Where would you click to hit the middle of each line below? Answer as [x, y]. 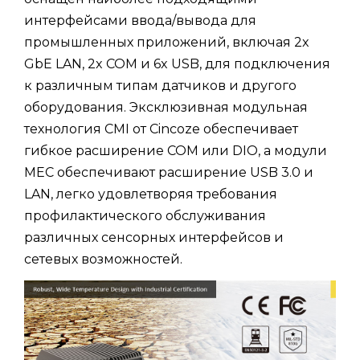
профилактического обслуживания [145, 216]
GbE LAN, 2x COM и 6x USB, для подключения [177, 64]
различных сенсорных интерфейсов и [154, 238]
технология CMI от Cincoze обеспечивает [161, 129]
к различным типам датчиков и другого [160, 86]
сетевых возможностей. [103, 260]
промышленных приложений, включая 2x [167, 43]
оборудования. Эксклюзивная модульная [166, 108]
